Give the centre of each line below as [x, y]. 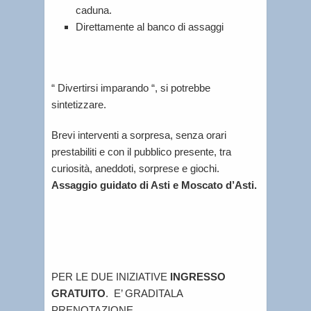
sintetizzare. [79, 104]
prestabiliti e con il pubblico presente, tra [141, 152]
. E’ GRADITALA [144, 293]
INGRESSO [198, 277]
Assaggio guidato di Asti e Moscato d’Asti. [154, 185]
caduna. [94, 10]
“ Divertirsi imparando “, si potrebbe [131, 88]
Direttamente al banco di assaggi [150, 27]
